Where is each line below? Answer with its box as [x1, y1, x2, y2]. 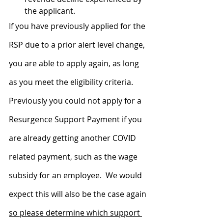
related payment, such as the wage [9, 151, 139, 162]
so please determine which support [9, 207, 142, 218]
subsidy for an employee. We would [9, 169, 144, 181]
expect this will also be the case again [9, 188, 148, 199]
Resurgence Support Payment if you [9, 113, 144, 125]
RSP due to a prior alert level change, [9, 39, 147, 50]
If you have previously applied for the [9, 20, 147, 31]
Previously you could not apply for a [9, 95, 143, 106]
